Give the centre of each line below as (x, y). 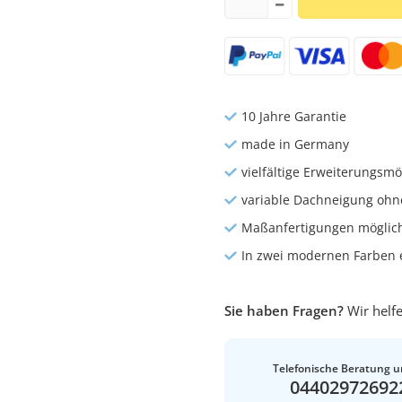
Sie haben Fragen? (284, 311)
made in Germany (295, 144)
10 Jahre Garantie (293, 117)
